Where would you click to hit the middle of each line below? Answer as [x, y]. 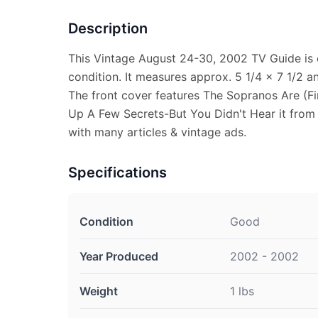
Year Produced [119, 256]
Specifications [117, 172]
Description [108, 28]
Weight [99, 291]
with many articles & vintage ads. [157, 132]
